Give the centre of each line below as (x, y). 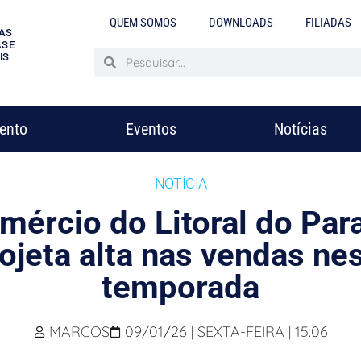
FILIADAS (329, 23)
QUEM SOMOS (143, 23)
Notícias (300, 129)
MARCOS (79, 332)
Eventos (151, 129)
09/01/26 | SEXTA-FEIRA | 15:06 (226, 332)
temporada (180, 287)
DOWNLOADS (241, 23)
